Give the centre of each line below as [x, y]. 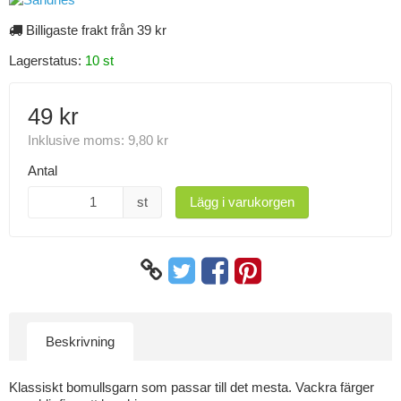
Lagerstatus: [47, 61]
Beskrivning [80, 341]
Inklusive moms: [78, 141]
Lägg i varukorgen [242, 202]
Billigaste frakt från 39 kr [94, 30]
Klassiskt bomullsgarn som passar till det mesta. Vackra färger [192, 387]
